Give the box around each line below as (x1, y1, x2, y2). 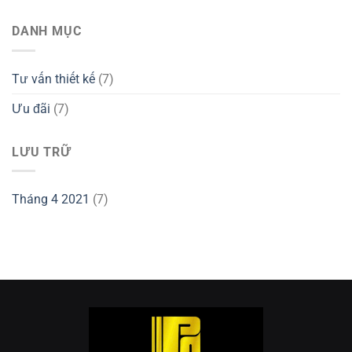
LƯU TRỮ (12, 144, 71, 159)
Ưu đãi (12, 101, 50, 116)
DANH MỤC (12, 24, 82, 39)
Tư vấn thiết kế (12, 71, 95, 86)
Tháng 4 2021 (12, 192, 90, 207)
